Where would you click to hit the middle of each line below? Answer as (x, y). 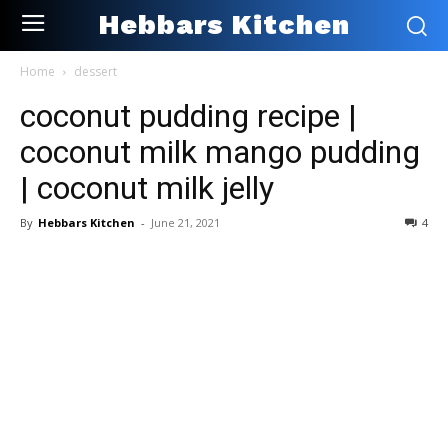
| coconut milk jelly (147, 187)
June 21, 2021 (185, 222)
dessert (95, 71)
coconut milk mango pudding (220, 151)
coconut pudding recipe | (188, 115)
